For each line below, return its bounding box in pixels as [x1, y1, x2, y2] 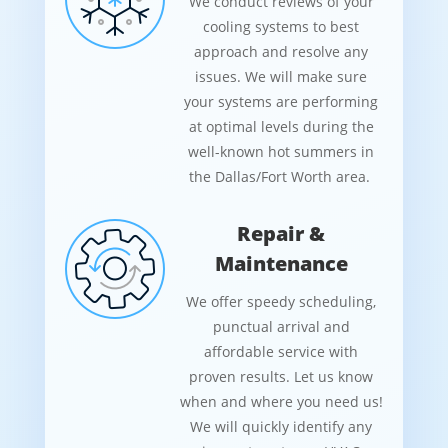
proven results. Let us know [189, 366, 374, 386]
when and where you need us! [179, 391, 383, 411]
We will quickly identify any [190, 416, 373, 436]
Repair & [237, 219, 326, 247]
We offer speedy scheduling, [186, 291, 377, 311]
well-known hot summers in [188, 141, 375, 161]
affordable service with [204, 341, 359, 361]
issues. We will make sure [195, 66, 368, 86]
